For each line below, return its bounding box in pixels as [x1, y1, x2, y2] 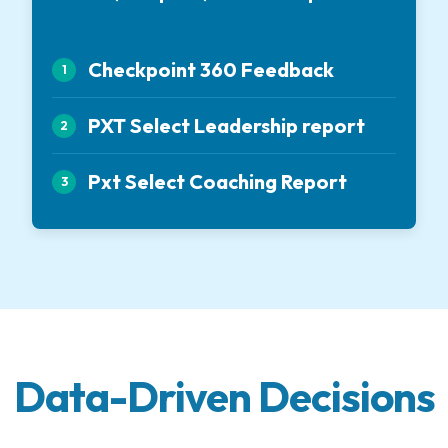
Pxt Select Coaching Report [88, 169, 347, 195]
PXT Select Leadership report [88, 113, 365, 139]
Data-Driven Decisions [13, 370, 435, 424]
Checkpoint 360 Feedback [88, 57, 334, 83]
